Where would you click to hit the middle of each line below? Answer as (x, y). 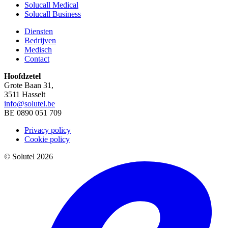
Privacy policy (48, 130)
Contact (37, 59)
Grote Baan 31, (29, 85)
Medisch (38, 50)
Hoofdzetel (22, 76)
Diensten (39, 32)
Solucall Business (53, 14)
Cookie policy (47, 139)
